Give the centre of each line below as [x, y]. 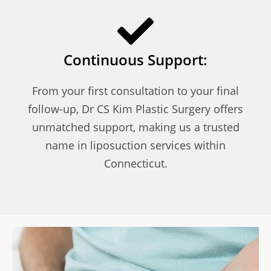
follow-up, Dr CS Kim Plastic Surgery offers [135, 109]
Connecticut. [135, 163]
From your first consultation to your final [135, 90]
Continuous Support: [135, 59]
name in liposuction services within [135, 145]
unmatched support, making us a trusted [135, 127]
